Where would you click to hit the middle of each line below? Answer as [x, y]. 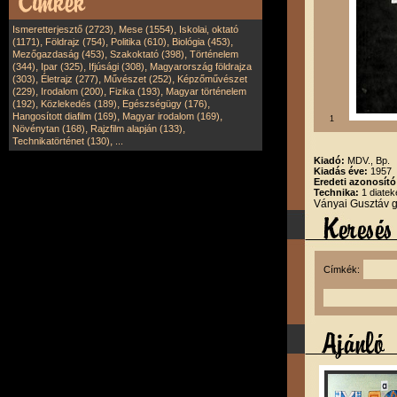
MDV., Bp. [369, 160]
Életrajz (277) [70, 79]
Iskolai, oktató [209, 29]
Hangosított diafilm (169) [65, 116]
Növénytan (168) [49, 128]
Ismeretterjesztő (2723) [63, 29]
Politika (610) [139, 42]
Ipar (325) [62, 66]
